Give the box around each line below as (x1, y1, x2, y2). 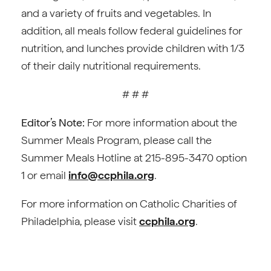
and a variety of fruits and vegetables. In (21, 7, 211, 19)
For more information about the (85, 116, 237, 129)
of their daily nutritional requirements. (21, 59, 201, 72)
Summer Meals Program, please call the (21, 134, 212, 146)
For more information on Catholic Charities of (21, 197, 237, 210)
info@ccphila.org (68, 169, 154, 181)
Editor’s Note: (21, 116, 85, 129)
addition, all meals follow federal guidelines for (21, 24, 243, 37)
